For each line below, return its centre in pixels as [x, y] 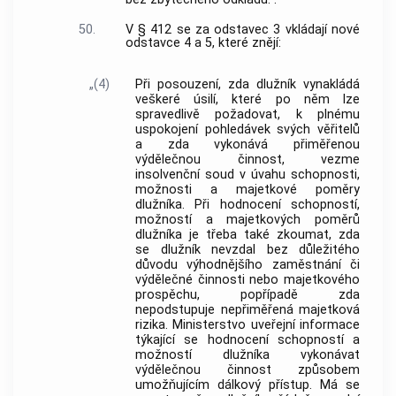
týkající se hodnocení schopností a [247, 339]
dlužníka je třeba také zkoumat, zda [247, 234]
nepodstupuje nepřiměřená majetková [247, 309]
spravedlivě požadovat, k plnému [247, 114]
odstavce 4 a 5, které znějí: [203, 42]
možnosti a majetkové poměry [247, 189]
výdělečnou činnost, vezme [247, 159]
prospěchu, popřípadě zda [247, 294]
